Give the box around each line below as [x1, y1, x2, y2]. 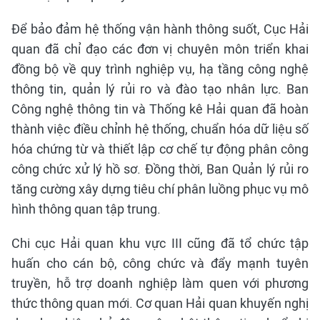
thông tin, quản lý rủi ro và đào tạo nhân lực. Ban [11, 81, 309, 97]
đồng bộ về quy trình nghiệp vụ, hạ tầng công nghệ [11, 61, 309, 77]
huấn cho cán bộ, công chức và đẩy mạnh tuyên [11, 256, 309, 271]
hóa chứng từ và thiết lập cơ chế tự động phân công [11, 141, 309, 157]
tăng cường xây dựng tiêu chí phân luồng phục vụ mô [11, 181, 309, 197]
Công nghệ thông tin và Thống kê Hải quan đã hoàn [11, 101, 309, 117]
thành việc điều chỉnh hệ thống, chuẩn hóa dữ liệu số [11, 121, 309, 137]
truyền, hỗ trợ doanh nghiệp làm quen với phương [11, 276, 309, 291]
